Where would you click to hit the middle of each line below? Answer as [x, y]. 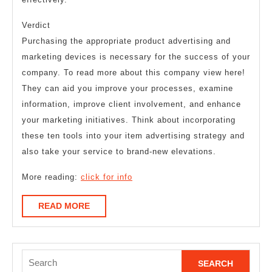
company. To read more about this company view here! [134, 72]
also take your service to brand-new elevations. [119, 151]
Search [36, 256]
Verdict [36, 25]
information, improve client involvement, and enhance [131, 104]
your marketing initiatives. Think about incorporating [129, 120]
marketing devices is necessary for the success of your [136, 56]
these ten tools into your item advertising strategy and [133, 135]
